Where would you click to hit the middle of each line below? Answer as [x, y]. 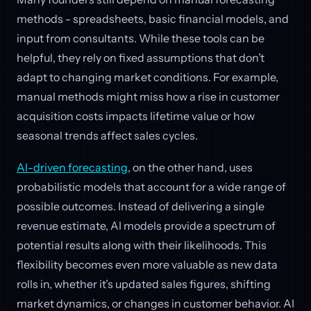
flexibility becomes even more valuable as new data [147, 264]
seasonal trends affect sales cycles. [107, 135]
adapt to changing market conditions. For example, [148, 77]
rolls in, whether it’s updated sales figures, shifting [144, 284]
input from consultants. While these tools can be [141, 38]
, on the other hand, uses [190, 167]
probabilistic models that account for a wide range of [151, 186]
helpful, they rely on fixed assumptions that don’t [141, 57]
